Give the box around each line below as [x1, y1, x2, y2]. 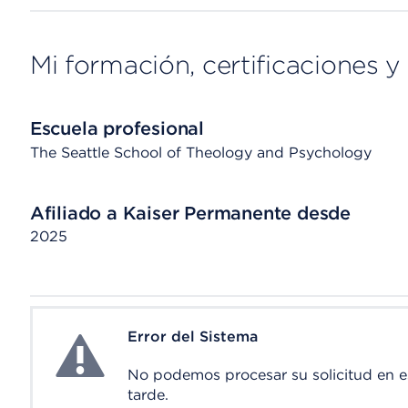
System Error [50, 329, 143, 346]
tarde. [127, 386, 168, 403]
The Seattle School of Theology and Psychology [29, 144, 372, 161]
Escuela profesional [29, 117, 204, 139]
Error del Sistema [127, 328, 258, 345]
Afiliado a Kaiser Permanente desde [29, 202, 351, 224]
